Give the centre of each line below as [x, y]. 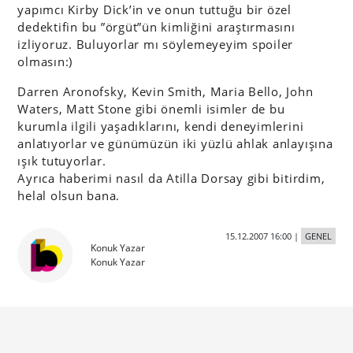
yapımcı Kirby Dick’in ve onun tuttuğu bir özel [154, 9]
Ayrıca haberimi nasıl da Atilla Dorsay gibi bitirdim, [171, 178]
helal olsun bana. [69, 195]
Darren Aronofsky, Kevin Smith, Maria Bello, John [165, 91]
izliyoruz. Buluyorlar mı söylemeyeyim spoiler [156, 44]
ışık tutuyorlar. [62, 161]
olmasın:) [45, 61]
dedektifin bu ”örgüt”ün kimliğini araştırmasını [156, 27]
